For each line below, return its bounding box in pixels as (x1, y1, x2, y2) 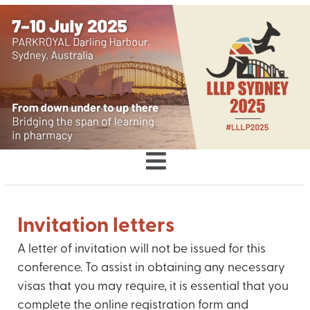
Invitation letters (17, 216, 175, 238)
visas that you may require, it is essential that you (17, 280, 289, 294)
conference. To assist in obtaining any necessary (17, 262, 286, 275)
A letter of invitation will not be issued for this (17, 243, 266, 257)
